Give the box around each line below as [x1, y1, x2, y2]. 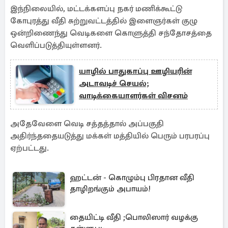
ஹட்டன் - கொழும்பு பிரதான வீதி [70, 173, 194, 183]
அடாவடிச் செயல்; [79, 78, 149, 89]
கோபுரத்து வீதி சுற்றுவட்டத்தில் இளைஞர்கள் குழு [10, 16, 197, 26]
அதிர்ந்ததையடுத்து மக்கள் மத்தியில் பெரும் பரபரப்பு [10, 131, 210, 141]
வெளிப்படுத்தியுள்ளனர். [10, 40, 102, 50]
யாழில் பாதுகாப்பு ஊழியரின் [79, 66, 192, 76]
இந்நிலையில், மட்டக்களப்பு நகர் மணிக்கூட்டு [10, 4, 182, 14]
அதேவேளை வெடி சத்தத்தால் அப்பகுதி [10, 119, 164, 129]
